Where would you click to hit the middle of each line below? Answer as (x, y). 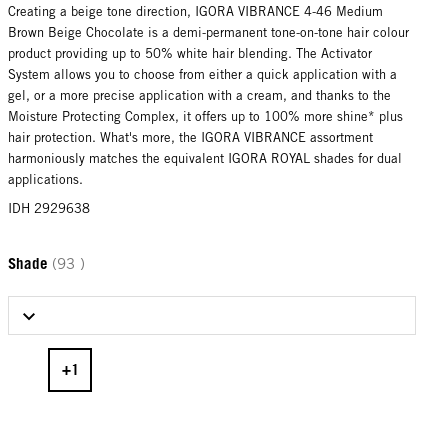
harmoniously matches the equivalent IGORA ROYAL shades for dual (205, 158)
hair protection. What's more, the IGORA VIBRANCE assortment (190, 137)
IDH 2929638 (49, 208)
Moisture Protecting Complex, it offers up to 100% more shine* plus (205, 116)
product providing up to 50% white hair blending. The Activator (190, 53)
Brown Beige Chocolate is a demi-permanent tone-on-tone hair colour (208, 32)
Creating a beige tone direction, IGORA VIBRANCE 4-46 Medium (195, 11)
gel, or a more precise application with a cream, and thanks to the (199, 95)
